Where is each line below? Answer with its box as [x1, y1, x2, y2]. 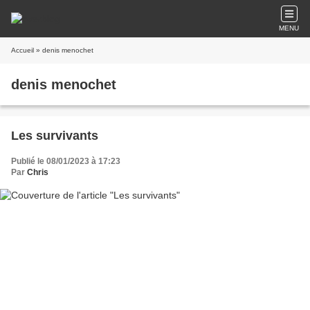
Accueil [11, 46, 34, 54]
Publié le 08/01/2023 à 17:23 [11, 156, 120, 166]
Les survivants [11, 129, 98, 143]
